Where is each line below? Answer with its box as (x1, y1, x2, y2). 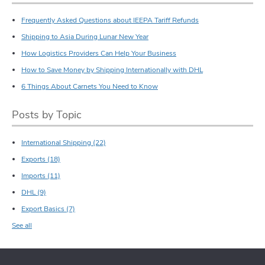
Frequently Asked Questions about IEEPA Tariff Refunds (21, 15, 199, 25)
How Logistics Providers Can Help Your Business (21, 49, 176, 59)
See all (12, 221, 32, 231)
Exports (21, 154, 47, 164)
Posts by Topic (12, 108, 82, 122)
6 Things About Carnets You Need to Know (21, 82, 158, 92)
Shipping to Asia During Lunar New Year (21, 32, 148, 42)
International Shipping (21, 138, 93, 148)
